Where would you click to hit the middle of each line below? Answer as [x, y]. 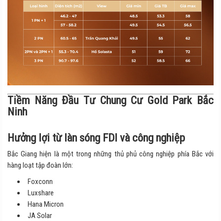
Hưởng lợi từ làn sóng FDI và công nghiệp [96, 137]
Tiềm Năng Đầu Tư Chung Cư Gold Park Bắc [110, 100]
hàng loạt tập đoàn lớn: [40, 165]
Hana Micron [46, 204]
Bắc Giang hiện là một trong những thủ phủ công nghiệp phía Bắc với [110, 154]
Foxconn [40, 181]
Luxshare [41, 193]
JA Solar [40, 215]
